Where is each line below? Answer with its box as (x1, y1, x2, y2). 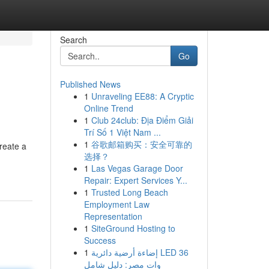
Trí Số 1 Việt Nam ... (83, 126, 161, 138)
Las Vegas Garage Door (91, 162, 183, 174)
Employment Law (83, 198, 150, 210)
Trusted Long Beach (91, 186, 168, 198)
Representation (83, 210, 142, 222)
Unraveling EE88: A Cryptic (91, 90, 194, 102)
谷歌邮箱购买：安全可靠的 (91, 138, 192, 150)
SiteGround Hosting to (91, 222, 175, 234)
